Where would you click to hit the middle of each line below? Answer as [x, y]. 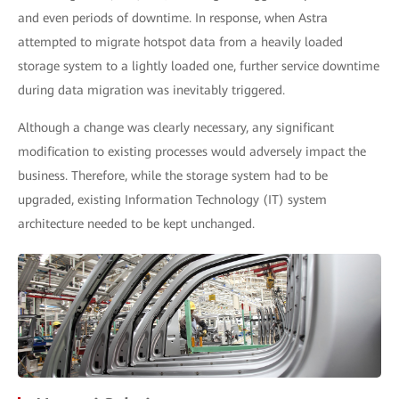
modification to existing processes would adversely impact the [192, 152]
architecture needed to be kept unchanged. [136, 224]
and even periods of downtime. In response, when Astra [173, 18]
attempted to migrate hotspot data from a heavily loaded [180, 42]
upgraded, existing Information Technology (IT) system [172, 200]
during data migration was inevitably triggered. [151, 90]
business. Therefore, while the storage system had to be [173, 176]
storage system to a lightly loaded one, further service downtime [199, 66]
